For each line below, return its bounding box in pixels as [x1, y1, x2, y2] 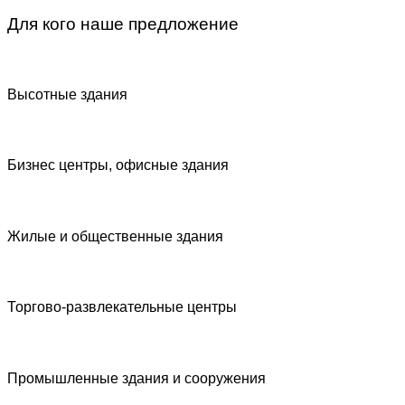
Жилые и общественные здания [7, 228, 223, 244]
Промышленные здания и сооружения [7, 370, 266, 386]
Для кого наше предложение [7, 14, 239, 33]
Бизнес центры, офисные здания [7, 157, 229, 174]
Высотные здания [7, 86, 127, 102]
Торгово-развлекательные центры [7, 299, 237, 316]
